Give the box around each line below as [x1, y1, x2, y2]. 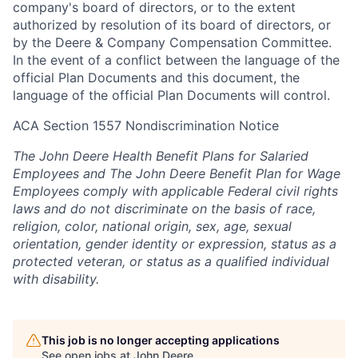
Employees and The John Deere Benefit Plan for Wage [13, 165, 340, 181]
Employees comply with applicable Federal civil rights [13, 183, 338, 199]
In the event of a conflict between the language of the [13, 52, 340, 68]
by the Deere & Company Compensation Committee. [13, 34, 332, 50]
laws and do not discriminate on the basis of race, [13, 201, 316, 217]
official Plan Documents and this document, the [13, 70, 300, 86]
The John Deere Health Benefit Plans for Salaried [13, 148, 308, 164]
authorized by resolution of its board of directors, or [13, 17, 331, 33]
